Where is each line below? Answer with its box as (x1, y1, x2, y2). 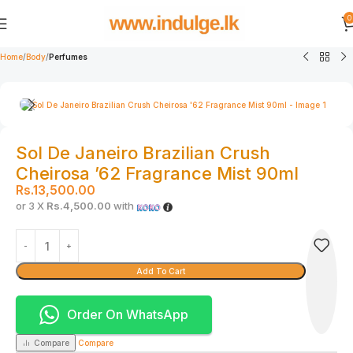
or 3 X (16, 199, 46, 213)
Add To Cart (136, 266, 185, 277)
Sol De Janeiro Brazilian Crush (16, 143, 270, 164)
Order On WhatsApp (67, 307, 188, 323)
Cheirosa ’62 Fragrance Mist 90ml (16, 163, 299, 184)
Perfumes (49, 52, 87, 61)
